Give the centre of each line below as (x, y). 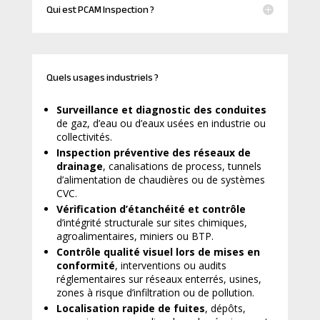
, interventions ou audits (170, 265)
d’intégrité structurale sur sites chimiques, (151, 222)
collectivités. (84, 136)
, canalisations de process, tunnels (182, 166)
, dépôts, (225, 308)
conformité (85, 265)
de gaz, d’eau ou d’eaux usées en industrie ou (161, 123)
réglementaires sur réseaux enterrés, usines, (159, 279)
